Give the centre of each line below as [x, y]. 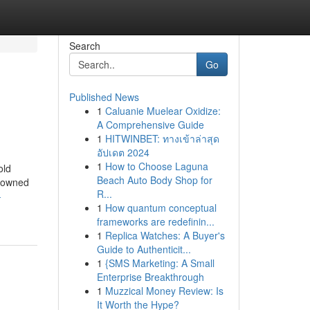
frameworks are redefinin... [155, 221]
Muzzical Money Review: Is [164, 291]
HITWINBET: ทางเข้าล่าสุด [162, 138]
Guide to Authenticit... [144, 249]
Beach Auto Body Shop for [154, 180]
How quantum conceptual [161, 208]
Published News [104, 97]
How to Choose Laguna [156, 166]
